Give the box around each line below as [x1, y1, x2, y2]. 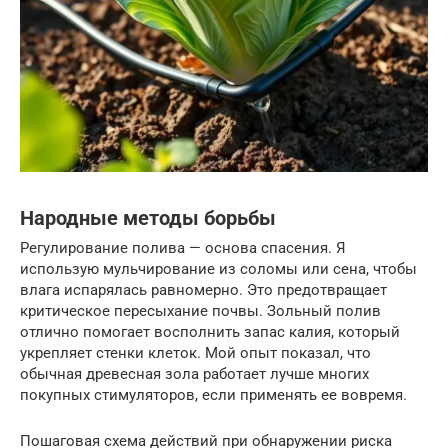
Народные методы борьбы [20, 206, 276, 230]
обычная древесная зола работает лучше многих [20, 365, 369, 384]
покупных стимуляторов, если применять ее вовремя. [20, 386, 407, 405]
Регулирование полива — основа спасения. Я [20, 239, 346, 258]
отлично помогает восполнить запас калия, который [20, 323, 400, 342]
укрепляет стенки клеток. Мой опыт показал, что [20, 344, 371, 363]
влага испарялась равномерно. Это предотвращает [20, 281, 387, 300]
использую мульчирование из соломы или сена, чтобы [20, 260, 417, 279]
